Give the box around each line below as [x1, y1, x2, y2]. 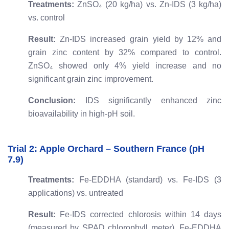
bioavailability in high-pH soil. [28, 109, 135, 119]
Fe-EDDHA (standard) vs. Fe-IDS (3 [74, 175, 221, 185]
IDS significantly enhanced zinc [76, 96, 221, 105]
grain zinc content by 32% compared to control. [28, 48, 221, 57]
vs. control [28, 13, 65, 22]
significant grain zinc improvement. [28, 75, 153, 84]
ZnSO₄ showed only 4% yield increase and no [28, 61, 221, 71]
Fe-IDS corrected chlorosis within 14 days [56, 210, 221, 219]
